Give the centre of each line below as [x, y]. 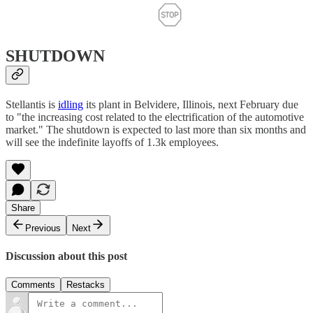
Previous [43, 228]
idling [71, 104]
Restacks [86, 285]
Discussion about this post [66, 256]
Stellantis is [32, 104]
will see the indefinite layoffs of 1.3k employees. [112, 142]
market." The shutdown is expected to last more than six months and [156, 129]
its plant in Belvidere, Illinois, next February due [191, 104]
